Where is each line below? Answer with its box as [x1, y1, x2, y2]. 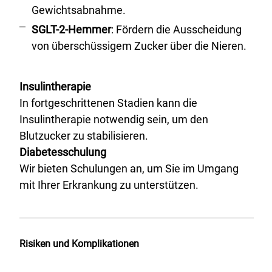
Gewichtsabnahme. [32, 4, 126, 16]
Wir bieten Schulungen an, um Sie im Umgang [19, 162, 239, 175]
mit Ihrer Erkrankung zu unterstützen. [19, 178, 199, 191]
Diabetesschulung [19, 146, 106, 158]
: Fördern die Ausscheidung [111, 23, 242, 36]
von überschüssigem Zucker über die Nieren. [32, 39, 246, 52]
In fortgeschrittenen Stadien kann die [19, 97, 197, 109]
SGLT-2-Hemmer [32, 23, 111, 36]
